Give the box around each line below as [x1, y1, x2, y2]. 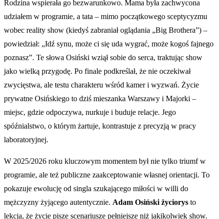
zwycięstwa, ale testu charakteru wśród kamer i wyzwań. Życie [4, 80, 199, 89]
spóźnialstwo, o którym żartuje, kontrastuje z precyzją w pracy [4, 121, 196, 130]
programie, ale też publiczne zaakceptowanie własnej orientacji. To [4, 170, 210, 179]
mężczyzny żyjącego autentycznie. [4, 197, 112, 206]
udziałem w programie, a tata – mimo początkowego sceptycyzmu [4, 12, 207, 21]
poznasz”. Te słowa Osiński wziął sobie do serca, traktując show [4, 53, 202, 62]
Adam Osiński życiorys [112, 197, 188, 206]
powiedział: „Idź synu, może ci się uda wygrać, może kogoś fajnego [4, 39, 214, 48]
